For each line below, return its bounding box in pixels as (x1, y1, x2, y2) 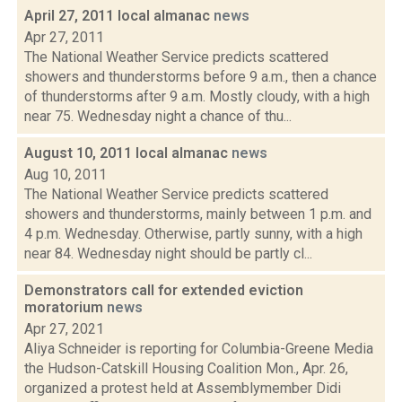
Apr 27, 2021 (24, 320, 104, 337)
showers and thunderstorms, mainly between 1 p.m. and (24, 205, 371, 223)
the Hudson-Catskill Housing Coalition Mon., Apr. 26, (24, 360, 348, 377)
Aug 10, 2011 (24, 166, 107, 183)
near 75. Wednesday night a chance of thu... (24, 108, 292, 125)
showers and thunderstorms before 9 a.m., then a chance (24, 68, 377, 85)
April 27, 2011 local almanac (24, 7, 214, 24)
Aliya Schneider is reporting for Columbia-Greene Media (24, 340, 373, 357)
